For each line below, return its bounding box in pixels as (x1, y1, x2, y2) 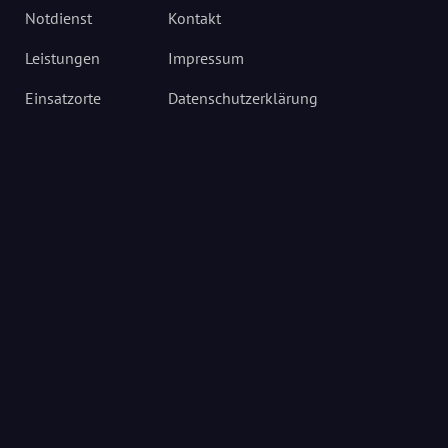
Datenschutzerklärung (168, 88, 319, 109)
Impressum (168, 48, 245, 69)
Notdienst (25, 8, 92, 29)
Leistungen (25, 48, 100, 69)
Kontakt (168, 8, 222, 29)
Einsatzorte (25, 88, 101, 109)
